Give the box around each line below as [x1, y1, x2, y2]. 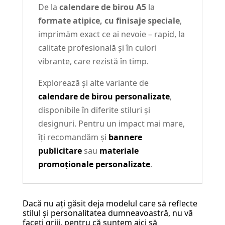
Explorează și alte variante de [38, 77, 149, 89]
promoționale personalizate [38, 159, 150, 170]
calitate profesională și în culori [38, 42, 157, 54]
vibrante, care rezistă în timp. [38, 56, 149, 67]
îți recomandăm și [38, 132, 108, 143]
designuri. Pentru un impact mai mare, [38, 118, 185, 130]
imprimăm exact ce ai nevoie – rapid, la [38, 29, 185, 40]
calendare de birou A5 [59, 2, 146, 13]
